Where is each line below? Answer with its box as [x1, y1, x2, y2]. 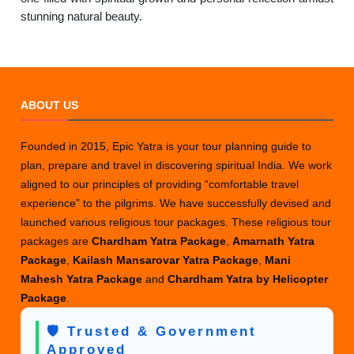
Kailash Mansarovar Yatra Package [73, 254, 259, 266]
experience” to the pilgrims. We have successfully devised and [21, 197, 332, 209]
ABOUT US [21, 99, 79, 111]
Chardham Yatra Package [92, 235, 227, 247]
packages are [21, 235, 92, 247]
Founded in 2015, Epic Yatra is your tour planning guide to [21, 140, 312, 153]
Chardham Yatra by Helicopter [168, 273, 329, 285]
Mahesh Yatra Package [21, 273, 146, 285]
